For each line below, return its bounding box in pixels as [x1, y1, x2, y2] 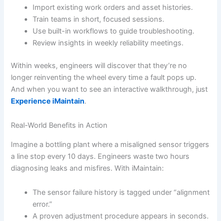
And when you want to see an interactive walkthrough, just [11, 84, 208, 94]
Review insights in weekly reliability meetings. [33, 38, 184, 47]
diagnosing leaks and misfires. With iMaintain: [11, 163, 164, 173]
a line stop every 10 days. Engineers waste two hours [11, 151, 190, 161]
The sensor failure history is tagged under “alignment [33, 188, 210, 197]
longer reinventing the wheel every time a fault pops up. [11, 73, 197, 82]
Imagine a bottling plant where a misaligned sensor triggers [11, 140, 210, 149]
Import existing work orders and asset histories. [33, 2, 193, 12]
